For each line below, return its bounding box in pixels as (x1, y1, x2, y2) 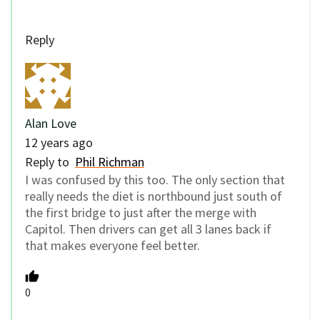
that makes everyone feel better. (25, 237, 200, 254)
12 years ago (25, 134, 93, 151)
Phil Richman (75, 154, 144, 171)
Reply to (25, 154, 75, 171)
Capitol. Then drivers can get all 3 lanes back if (25, 221, 271, 238)
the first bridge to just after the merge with (25, 204, 256, 221)
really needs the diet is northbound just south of (25, 188, 282, 205)
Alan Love (25, 115, 76, 132)
